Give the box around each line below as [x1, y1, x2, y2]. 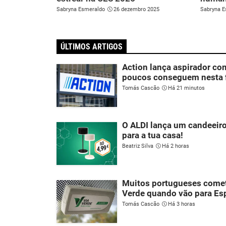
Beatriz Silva [122, 143, 153, 150]
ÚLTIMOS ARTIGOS [61, 42, 123, 52]
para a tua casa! [122, 130, 183, 141]
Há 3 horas [168, 201, 195, 208]
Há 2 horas [162, 143, 189, 150]
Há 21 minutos [168, 85, 205, 92]
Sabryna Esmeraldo [56, 6, 105, 13]
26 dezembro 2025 [114, 6, 159, 13]
